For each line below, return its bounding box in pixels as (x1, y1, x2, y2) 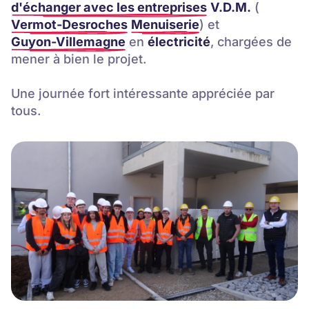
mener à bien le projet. (11, 50, 146, 66)
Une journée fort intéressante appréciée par (11, 85, 275, 101)
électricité (148, 33, 210, 49)
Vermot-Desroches (11, 16, 128, 32)
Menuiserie (131, 16, 199, 32)
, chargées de (210, 33, 292, 49)
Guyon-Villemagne (11, 33, 126, 49)
